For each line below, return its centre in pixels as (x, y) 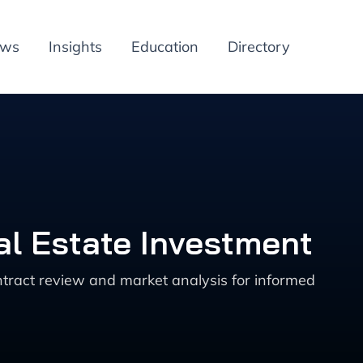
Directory (259, 47)
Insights (75, 47)
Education (165, 47)
